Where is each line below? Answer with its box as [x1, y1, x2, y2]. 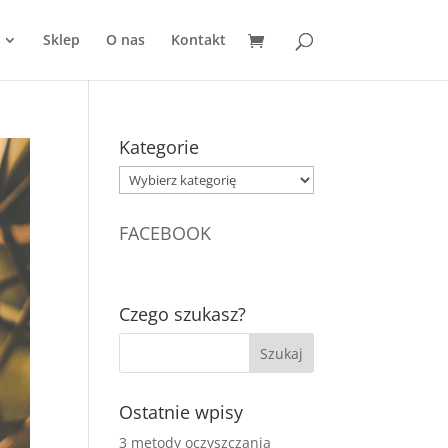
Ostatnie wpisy [119, 400, 244, 424]
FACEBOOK [119, 221, 212, 245]
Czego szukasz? [119, 302, 247, 326]
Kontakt [170, 30, 226, 49]
